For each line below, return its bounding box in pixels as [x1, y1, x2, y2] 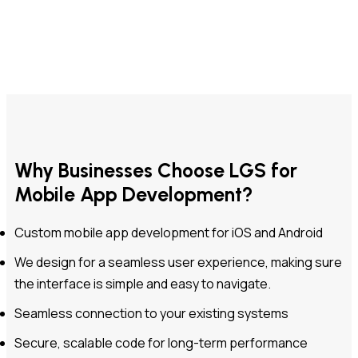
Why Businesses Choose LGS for [14, 158, 297, 182]
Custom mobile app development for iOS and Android [14, 224, 323, 241]
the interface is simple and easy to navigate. [14, 275, 271, 292]
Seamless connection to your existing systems [14, 304, 288, 322]
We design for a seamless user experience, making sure [14, 253, 342, 271]
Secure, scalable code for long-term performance [14, 334, 308, 352]
